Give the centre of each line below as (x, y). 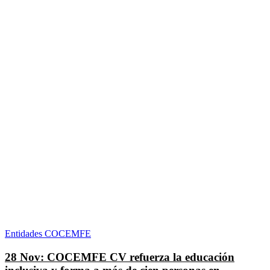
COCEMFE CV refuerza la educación (141, 257)
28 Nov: (26, 257)
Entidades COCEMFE (48, 233)
